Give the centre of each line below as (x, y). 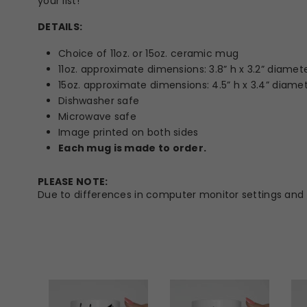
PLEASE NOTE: (73, 182)
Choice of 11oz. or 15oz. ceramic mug (149, 53)
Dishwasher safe (99, 101)
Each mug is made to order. (134, 148)
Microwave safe (97, 116)
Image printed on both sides (128, 132)
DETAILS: (60, 27)
